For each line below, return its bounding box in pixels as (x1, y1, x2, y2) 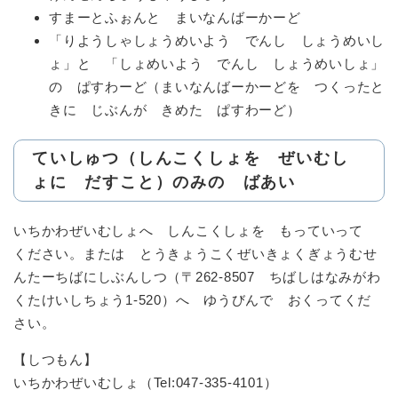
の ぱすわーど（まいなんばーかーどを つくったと (49, 79, 385, 95)
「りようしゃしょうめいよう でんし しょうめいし (49, 33, 385, 49)
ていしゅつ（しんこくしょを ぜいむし (32, 149, 349, 168)
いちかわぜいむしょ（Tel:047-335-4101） (13, 375, 278, 391)
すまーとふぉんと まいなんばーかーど (49, 10, 301, 26)
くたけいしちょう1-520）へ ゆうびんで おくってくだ (13, 292, 371, 308)
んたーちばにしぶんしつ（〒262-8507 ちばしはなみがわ (13, 269, 381, 285)
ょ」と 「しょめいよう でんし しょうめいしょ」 (49, 56, 385, 72)
